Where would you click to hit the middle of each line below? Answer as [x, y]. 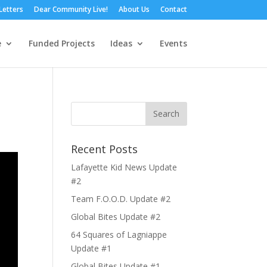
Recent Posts [105, 149]
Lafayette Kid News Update [124, 167]
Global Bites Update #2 [116, 216]
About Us [134, 9]
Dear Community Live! [71, 9]
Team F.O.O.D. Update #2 [121, 198]
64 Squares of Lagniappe [119, 234]
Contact [173, 9]
